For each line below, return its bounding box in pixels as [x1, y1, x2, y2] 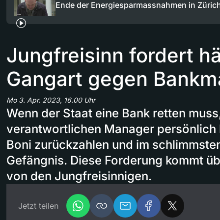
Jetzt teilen [18, 201, 58, 211]
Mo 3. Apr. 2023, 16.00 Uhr [6, 96, 95, 105]
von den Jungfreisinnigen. [6, 169, 152, 184]
